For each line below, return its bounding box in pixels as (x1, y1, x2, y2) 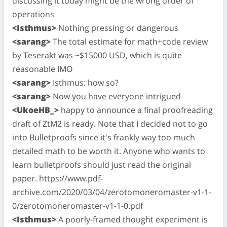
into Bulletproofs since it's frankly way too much (12, 131, 195, 143)
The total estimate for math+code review (51, 35, 208, 47)
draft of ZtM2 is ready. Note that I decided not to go (12, 118, 208, 129)
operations (12, 8, 54, 20)
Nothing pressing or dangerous (56, 22, 178, 33)
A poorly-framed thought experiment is (56, 213, 208, 225)
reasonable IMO (12, 63, 72, 74)
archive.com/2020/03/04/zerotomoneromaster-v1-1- (12, 186, 211, 198)
